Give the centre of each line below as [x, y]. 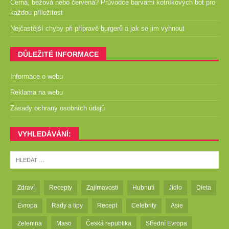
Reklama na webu [37, 93]
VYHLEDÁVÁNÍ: [44, 134]
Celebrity [144, 206]
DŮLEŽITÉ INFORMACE [58, 54]
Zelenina [30, 224]
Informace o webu [37, 77]
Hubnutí [143, 188]
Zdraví [26, 188]
